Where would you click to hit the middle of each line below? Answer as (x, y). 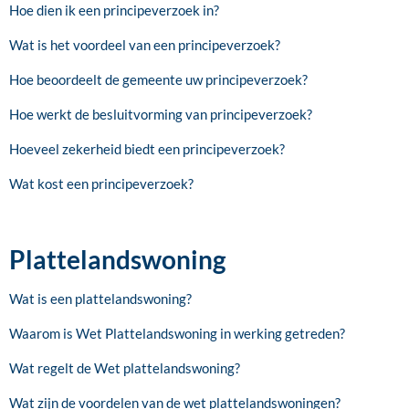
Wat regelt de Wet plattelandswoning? (125, 367)
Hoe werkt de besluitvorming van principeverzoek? (161, 114)
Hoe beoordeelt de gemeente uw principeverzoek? (158, 79)
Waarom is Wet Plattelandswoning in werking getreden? (177, 333)
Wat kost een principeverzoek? (101, 183)
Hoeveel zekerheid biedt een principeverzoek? (147, 148)
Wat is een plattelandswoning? (100, 298)
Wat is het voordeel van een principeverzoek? (145, 44)
